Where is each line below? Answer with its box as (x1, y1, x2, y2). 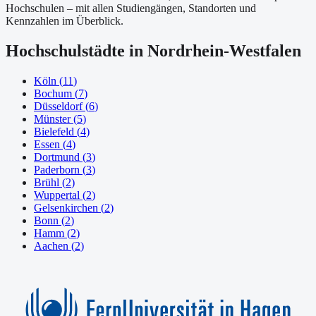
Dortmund (34, 150, 80, 163)
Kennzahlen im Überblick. (6, 14, 123, 27)
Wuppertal (34, 188, 80, 201)
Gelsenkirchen (34, 201, 98, 214)
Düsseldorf (34, 99, 83, 112)
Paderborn (34, 163, 80, 176)
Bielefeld (34, 125, 74, 138)
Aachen (34, 239, 68, 252)
